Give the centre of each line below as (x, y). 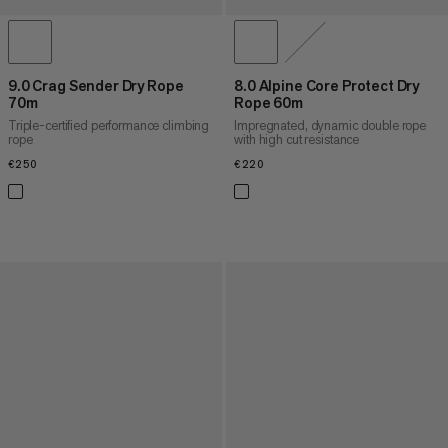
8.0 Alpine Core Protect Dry (327, 86)
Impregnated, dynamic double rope (330, 126)
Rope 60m (269, 103)
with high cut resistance (297, 140)
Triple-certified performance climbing (109, 126)
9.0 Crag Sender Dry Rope (96, 86)
